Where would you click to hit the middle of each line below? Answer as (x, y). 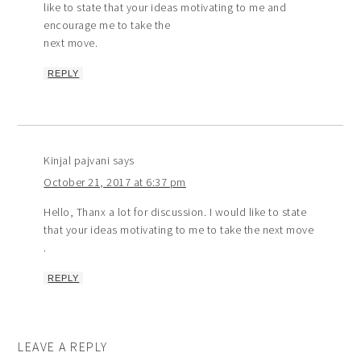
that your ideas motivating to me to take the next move (179, 229)
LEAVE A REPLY (63, 346)
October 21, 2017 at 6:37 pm (115, 182)
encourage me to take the (107, 25)
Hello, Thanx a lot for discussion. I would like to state (175, 212)
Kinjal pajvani (77, 160)
